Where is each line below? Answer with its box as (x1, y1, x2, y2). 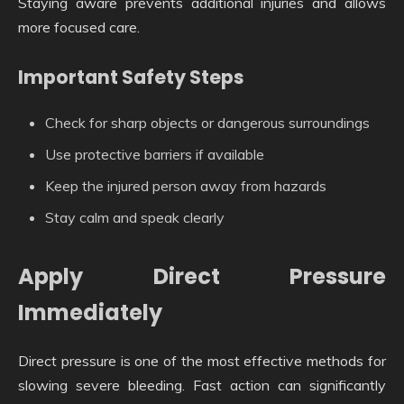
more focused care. (18, 17, 140, 36)
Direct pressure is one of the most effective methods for (18, 352, 386, 371)
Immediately (18, 298, 162, 328)
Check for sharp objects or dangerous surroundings (45, 114, 370, 133)
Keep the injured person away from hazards (45, 177, 326, 196)
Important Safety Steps (18, 63, 244, 90)
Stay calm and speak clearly (45, 208, 225, 227)
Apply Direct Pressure (18, 262, 386, 292)
